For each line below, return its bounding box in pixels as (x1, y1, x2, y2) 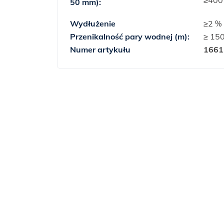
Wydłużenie (70, 18, 115, 28)
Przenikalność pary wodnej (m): (70, 31, 191, 41)
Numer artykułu (70, 44, 130, 54)
